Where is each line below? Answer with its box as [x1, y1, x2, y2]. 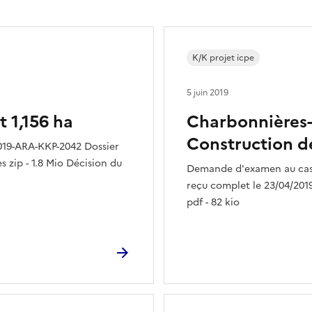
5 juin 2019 [187, 86, 228, 99]
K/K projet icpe [192, 51, 254, 64]
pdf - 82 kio [187, 194, 240, 210]
